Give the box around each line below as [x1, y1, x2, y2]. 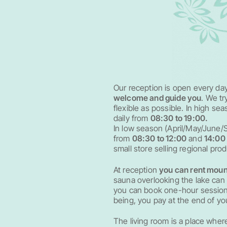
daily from [113, 113, 150, 124]
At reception [113, 164, 160, 175]
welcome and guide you [113, 93, 202, 103]
